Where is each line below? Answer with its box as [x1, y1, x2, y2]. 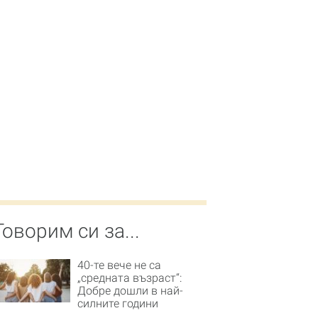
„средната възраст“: [77, 270, 182, 285]
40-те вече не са [77, 258, 161, 272]
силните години [77, 296, 158, 310]
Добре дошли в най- [77, 283, 183, 297]
